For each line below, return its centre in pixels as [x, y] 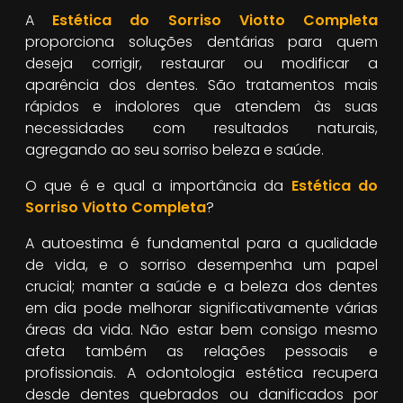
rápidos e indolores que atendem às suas [201, 106]
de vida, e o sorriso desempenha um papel [201, 264]
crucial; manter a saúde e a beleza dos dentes [201, 286]
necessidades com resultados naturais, [201, 128]
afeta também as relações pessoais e [201, 351]
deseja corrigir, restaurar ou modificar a [201, 63]
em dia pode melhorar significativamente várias [201, 308]
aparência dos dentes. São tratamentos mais [201, 85]
